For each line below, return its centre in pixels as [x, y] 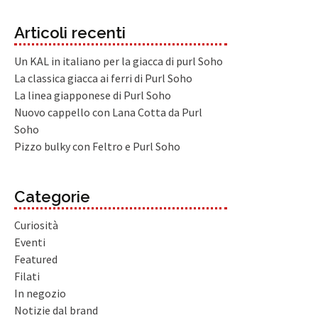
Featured [36, 259]
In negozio [40, 294]
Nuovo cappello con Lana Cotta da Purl [108, 113]
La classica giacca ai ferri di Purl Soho [103, 78]
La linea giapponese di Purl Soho [93, 95]
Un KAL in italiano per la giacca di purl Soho [119, 61]
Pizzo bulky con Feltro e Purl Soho [97, 147]
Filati [27, 276]
